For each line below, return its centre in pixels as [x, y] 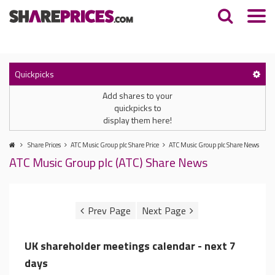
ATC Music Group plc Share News [214, 145]
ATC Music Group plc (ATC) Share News [108, 162]
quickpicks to [137, 108]
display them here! [137, 120]
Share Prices [44, 145]
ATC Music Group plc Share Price [115, 145]
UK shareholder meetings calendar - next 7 [130, 246]
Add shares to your [137, 95]
